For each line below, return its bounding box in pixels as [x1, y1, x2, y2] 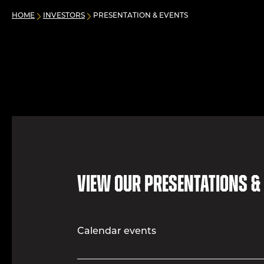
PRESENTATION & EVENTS [93, 12, 188, 19]
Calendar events [77, 227, 156, 236]
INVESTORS [43, 12, 85, 19]
